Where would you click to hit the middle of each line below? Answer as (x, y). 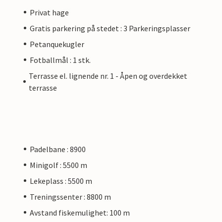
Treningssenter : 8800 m (70, 196)
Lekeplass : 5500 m (61, 181)
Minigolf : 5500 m (58, 165)
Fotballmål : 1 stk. (60, 60)
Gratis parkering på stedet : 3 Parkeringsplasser (110, 28)
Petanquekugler (57, 44)
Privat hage (49, 12)
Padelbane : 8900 (58, 149)
